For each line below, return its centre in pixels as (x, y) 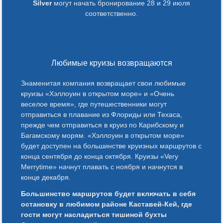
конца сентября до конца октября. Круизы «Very (100, 156)
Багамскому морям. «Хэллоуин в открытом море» (103, 135)
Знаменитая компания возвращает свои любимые (104, 83)
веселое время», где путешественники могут (94, 104)
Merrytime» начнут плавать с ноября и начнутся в (102, 167)
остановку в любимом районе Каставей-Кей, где (107, 204)
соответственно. (111, 13)
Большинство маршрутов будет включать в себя (109, 193)
